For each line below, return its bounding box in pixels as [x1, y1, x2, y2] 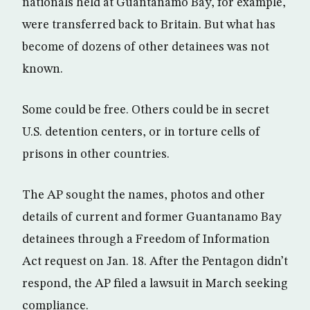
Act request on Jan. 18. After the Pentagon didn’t [22, 255, 288, 268]
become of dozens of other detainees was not [22, 41, 269, 53]
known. [22, 63, 63, 75]
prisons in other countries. [22, 148, 170, 161]
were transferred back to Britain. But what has [22, 19, 275, 31]
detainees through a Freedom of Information [22, 233, 270, 246]
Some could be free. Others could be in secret [22, 104, 269, 116]
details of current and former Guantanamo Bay [22, 211, 282, 224]
